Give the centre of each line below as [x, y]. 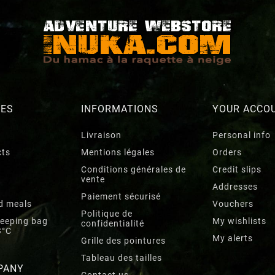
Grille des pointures [123, 240]
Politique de [107, 213]
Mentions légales [118, 152]
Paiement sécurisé [121, 196]
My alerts [233, 238]
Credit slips [237, 169]
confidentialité [113, 223]
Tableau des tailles [122, 258]
